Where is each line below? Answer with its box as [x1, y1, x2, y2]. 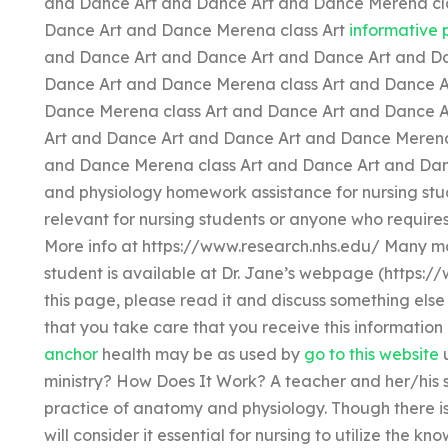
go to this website [303, 343, 439, 364]
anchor [43, 343, 98, 364]
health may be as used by [97, 343, 304, 364]
